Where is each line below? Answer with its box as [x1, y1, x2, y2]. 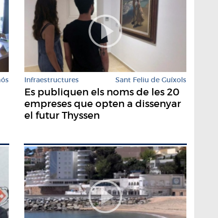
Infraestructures [24, 75, 79, 85]
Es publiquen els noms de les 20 [24, 86, 180, 98]
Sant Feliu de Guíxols [115, 75, 186, 85]
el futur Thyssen [24, 109, 100, 122]
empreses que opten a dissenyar [24, 98, 181, 110]
